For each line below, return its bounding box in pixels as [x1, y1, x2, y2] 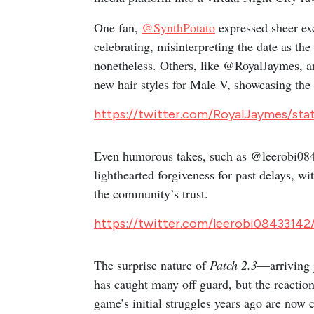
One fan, [94, 18, 142, 36]
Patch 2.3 [210, 256, 257, 273]
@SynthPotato [142, 18, 215, 36]
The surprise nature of [94, 256, 210, 273]
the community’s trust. [94, 184, 208, 202]
